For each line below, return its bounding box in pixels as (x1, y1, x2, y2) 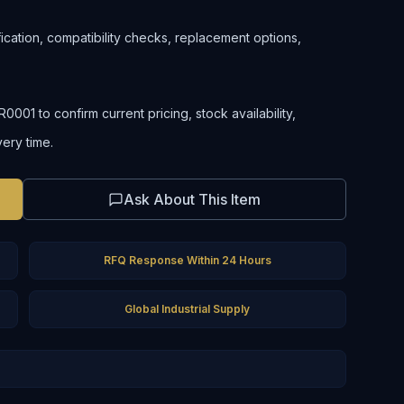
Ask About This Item (123, 190, 261, 208)
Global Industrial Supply (124, 302, 251, 316)
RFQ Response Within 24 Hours (103, 253, 271, 267)
